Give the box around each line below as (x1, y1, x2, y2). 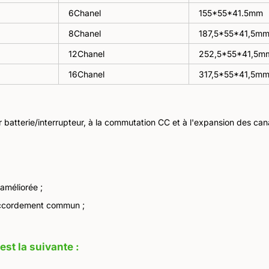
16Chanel (68, 69, 104, 80)
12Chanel (68, 49, 104, 59)
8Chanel (68, 28, 101, 39)
